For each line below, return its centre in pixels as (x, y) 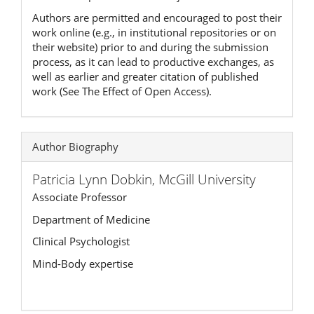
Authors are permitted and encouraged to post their (157, 17)
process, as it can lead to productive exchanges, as (153, 61)
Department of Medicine (91, 219)
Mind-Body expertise (83, 263)
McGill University (207, 180)
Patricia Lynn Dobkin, (95, 180)
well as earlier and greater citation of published (145, 76)
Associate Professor (80, 197)
